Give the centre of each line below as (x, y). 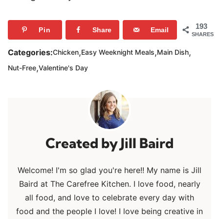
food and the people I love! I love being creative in (109, 211)
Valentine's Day (63, 68)
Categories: (30, 52)
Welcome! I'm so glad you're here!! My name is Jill (109, 170)
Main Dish (173, 52)
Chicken (66, 52)
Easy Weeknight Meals (118, 52)
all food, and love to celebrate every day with (109, 197)
